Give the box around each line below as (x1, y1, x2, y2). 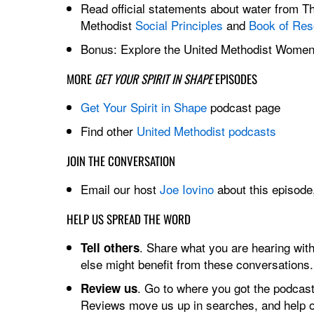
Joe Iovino (159, 179, 214, 198)
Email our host (80, 179, 160, 198)
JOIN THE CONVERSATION (66, 151, 175, 170)
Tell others (80, 238, 139, 256)
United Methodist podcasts (136, 121, 276, 139)
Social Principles (135, 15, 223, 34)
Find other (80, 121, 137, 139)
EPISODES (212, 69, 257, 88)
